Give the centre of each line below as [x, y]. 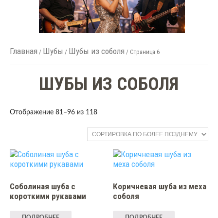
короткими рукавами [48, 196]
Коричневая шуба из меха [160, 186]
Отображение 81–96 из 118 [53, 112]
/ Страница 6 [142, 52]
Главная [23, 51]
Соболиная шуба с [42, 186]
